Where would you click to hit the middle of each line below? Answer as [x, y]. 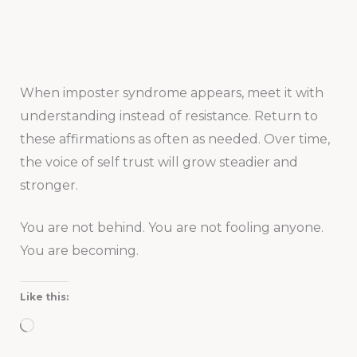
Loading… [63, 323]
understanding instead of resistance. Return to [169, 116]
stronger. [49, 186]
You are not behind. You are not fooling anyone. [171, 228]
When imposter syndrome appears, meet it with [171, 93]
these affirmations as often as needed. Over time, [175, 139]
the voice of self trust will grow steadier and [159, 163]
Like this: [44, 296]
